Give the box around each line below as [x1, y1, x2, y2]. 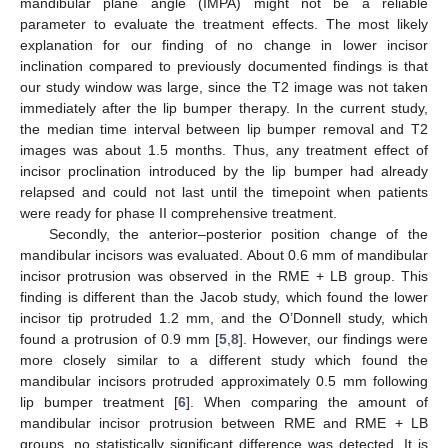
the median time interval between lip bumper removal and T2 [20, 121, 428, 138]
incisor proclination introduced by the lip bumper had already [20, 163, 428, 180]
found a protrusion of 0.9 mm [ [20, 331, 220, 348]
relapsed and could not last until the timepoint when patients [20, 184, 428, 201]
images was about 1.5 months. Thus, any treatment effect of [20, 142, 428, 159]
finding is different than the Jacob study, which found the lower [20, 289, 428, 306]
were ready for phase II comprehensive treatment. [20, 205, 337, 222]
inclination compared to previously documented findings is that [20, 58, 428, 75]
